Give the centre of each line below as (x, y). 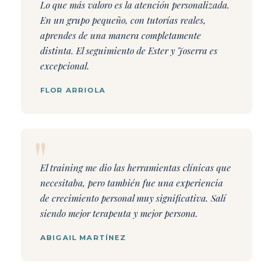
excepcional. (65, 66)
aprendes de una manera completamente (121, 35)
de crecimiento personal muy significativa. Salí (133, 198)
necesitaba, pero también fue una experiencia (132, 183)
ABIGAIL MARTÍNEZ (83, 238)
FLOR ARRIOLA (73, 90)
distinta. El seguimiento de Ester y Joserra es (129, 51)
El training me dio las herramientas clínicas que (136, 168)
